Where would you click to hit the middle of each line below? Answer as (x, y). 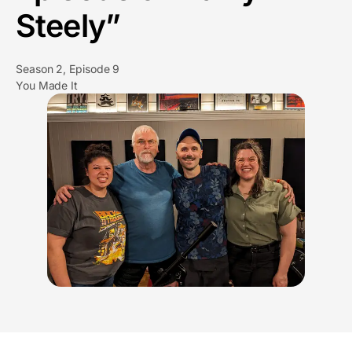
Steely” (68, 26)
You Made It (47, 85)
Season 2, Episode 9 (68, 69)
